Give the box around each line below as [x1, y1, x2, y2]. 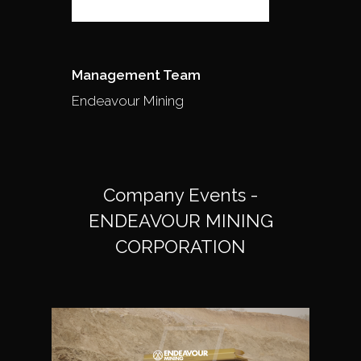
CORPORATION [115, 235, 246, 257]
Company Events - [103, 184, 258, 205]
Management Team [72, 66, 201, 83]
